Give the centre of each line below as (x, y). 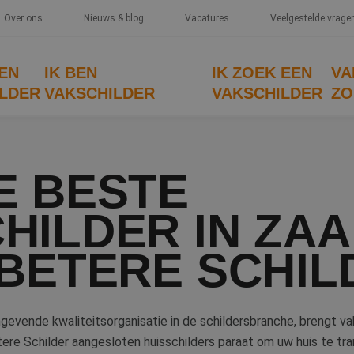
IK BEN (71, 73)
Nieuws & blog (113, 18)
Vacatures (207, 18)
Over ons (23, 18)
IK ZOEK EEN (262, 73)
